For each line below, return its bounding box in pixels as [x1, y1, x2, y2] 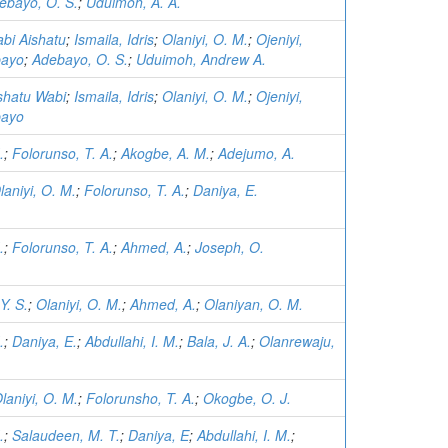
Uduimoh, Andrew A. [136, 49, 266, 70]
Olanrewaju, [259, 331, 335, 352]
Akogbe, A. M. [121, 143, 210, 164]
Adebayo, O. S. [32, 49, 128, 70]
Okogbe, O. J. [203, 388, 291, 409]
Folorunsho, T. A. [86, 388, 195, 409]
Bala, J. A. [187, 331, 251, 352]
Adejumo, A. [218, 143, 295, 164]
